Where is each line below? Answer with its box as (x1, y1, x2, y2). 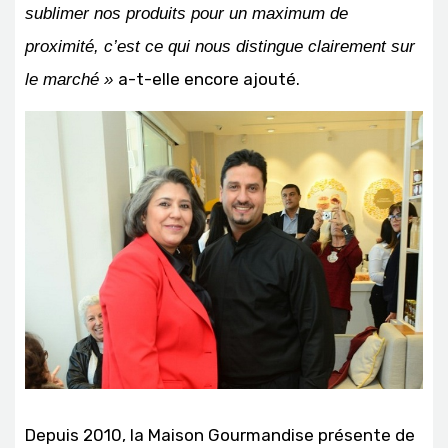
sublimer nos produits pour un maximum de (25, 3, 348, 23)
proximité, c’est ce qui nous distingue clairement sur (25, 36, 415, 56)
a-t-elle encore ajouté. (118, 68, 300, 89)
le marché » (25, 69, 118, 89)
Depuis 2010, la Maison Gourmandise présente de (25, 425, 415, 446)
